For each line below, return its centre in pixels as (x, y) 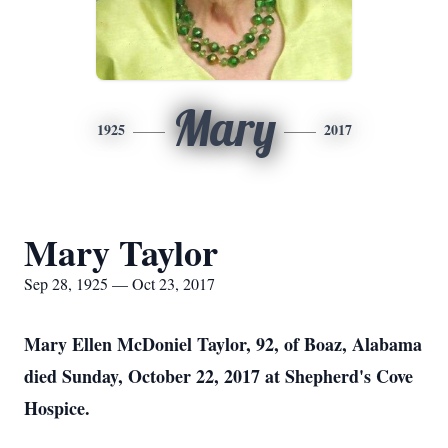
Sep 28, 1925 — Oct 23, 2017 (119, 283)
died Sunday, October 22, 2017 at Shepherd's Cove (218, 376)
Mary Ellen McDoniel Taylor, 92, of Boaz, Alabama (223, 344)
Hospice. (57, 408)
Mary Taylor (121, 252)
